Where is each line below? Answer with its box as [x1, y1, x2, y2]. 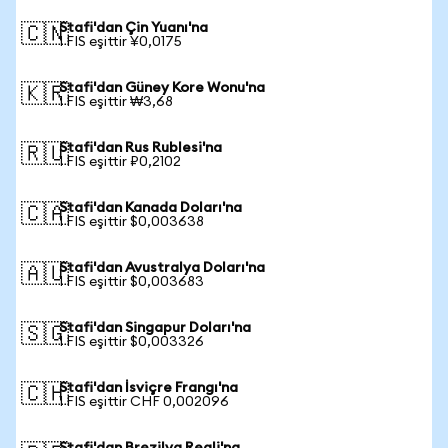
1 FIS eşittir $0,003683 [59, 275, 204, 289]
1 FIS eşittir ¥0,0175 [59, 35, 182, 49]
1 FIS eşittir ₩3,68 [59, 95, 173, 109]
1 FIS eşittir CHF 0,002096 [59, 395, 229, 409]
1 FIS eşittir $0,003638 [59, 215, 204, 229]
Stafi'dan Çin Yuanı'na [59, 21, 208, 35]
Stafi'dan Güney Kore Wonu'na [59, 81, 265, 95]
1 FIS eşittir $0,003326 [59, 335, 204, 349]
